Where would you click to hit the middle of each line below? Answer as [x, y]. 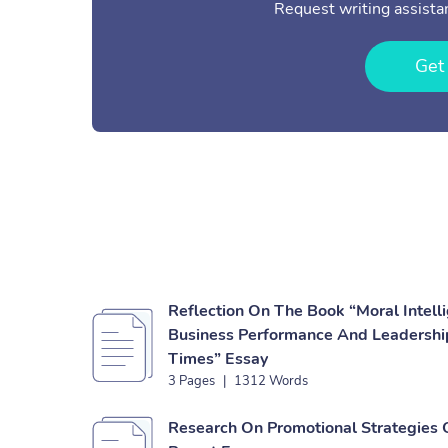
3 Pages [191, 381]
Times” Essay [218, 359]
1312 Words [271, 381]
